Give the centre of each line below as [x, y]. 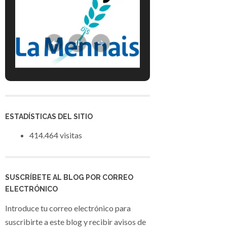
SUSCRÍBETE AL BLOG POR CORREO [69, 177]
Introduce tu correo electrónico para [68, 208]
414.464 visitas [56, 135]
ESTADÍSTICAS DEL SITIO [49, 116]
